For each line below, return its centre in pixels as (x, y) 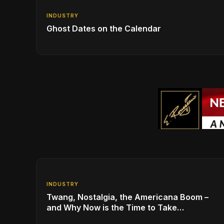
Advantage (68, 218)
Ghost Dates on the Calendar (104, 28)
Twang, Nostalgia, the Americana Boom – (127, 197)
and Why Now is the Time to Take (112, 207)
